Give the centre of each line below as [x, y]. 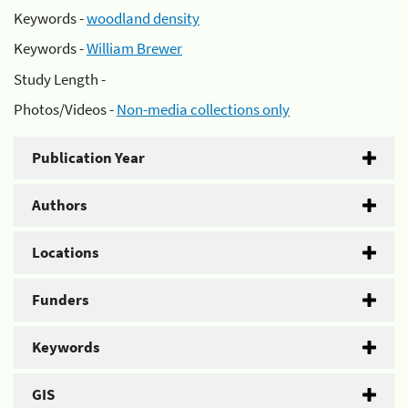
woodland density [143, 18]
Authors [60, 205]
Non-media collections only [203, 109]
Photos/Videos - [65, 109]
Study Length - [60, 79]
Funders [61, 300]
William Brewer [134, 48]
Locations [66, 252]
